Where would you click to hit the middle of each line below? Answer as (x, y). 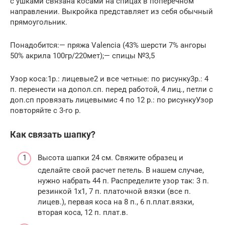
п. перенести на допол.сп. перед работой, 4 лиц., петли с (111, 89)
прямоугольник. (39, 22)
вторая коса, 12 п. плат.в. (83, 213)
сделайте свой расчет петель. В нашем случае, (121, 171)
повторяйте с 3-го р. (45, 110)
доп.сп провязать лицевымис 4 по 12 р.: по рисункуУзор (111, 100)
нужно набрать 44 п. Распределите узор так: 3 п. (123, 181)
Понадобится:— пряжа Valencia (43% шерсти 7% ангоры (108, 45)
